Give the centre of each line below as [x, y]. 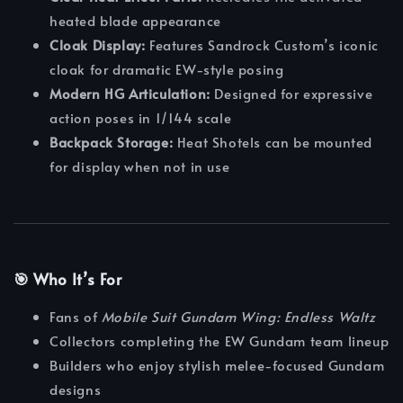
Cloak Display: [98, 45]
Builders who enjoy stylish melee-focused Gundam [217, 365]
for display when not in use [140, 166]
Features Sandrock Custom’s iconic [262, 45]
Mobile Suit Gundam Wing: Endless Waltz [238, 317]
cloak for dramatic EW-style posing [167, 69]
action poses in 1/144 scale [141, 118]
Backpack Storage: [112, 142]
